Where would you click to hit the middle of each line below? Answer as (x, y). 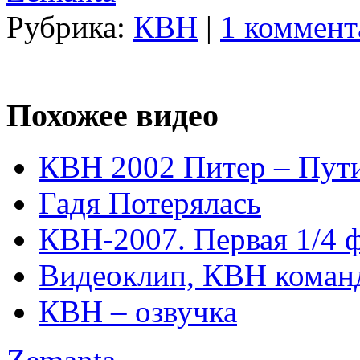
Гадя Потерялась (150, 203)
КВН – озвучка (138, 312)
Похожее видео (112, 115)
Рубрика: (70, 27)
